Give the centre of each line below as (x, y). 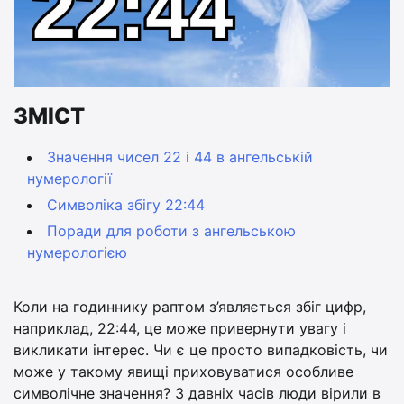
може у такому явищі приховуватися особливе (184, 371)
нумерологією (77, 252)
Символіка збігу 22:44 (126, 204)
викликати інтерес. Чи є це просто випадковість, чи (201, 349)
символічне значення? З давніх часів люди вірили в (197, 393)
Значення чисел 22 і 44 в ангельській (180, 156)
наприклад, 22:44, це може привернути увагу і (180, 328)
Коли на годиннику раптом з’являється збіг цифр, (190, 306)
